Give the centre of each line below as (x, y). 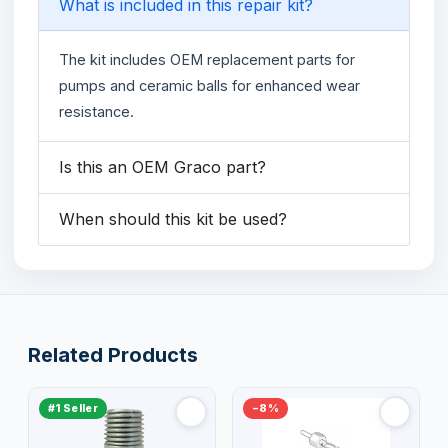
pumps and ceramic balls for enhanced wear (209, 85)
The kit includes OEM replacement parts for (207, 59)
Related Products (113, 354)
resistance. (96, 111)
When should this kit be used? (173, 218)
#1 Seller (73, 408)
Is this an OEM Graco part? (162, 166)
